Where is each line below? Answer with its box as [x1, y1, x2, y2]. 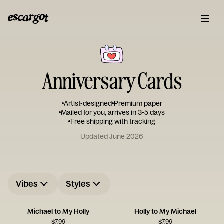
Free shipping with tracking [70, 117, 155, 126]
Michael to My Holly [27, 207, 89, 216]
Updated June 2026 [80, 132, 143, 141]
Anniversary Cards [42, 66, 182, 94]
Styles [66, 178, 90, 189]
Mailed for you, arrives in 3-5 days [61, 108, 165, 117]
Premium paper [113, 99, 162, 108]
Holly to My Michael [134, 207, 196, 216]
